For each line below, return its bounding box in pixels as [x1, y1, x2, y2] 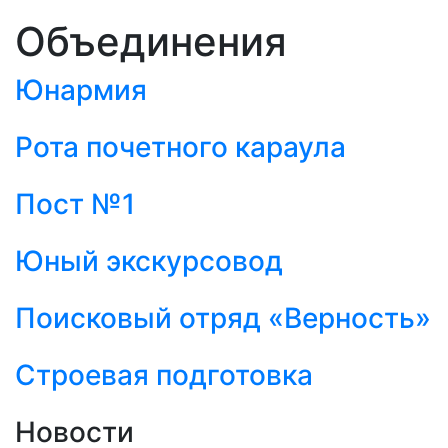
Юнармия [15, 72, 147, 107]
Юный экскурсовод [15, 243, 283, 278]
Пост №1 [15, 186, 135, 221]
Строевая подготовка [15, 357, 313, 392]
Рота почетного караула [15, 129, 346, 164]
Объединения [15, 16, 287, 66]
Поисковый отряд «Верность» [15, 300, 431, 335]
